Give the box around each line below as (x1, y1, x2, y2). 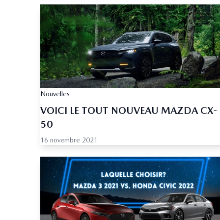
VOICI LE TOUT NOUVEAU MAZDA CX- (40, 105, 217, 117)
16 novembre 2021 (40, 136, 98, 144)
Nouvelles (40, 90, 70, 98)
